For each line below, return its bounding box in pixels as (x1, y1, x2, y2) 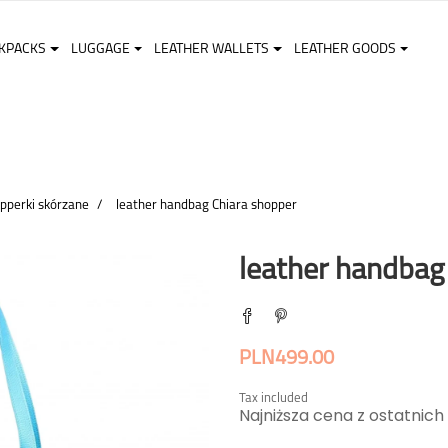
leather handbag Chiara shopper (116, 198, 297, 212)
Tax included (239, 392, 308, 405)
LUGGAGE (70, 42, 130, 57)
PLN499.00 (239, 349, 334, 369)
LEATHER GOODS (293, 42, 396, 57)
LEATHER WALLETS (154, 42, 270, 57)
